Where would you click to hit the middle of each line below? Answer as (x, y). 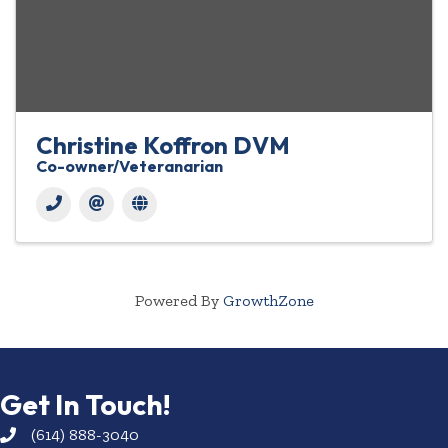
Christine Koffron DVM (163, 145)
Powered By (178, 301)
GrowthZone (268, 301)
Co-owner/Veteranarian (129, 166)
